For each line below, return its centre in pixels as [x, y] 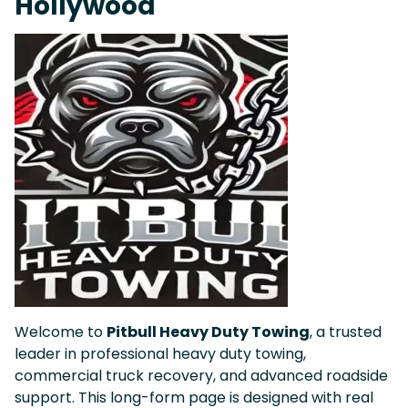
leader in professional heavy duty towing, [160, 353]
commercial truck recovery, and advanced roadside [201, 375]
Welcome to [61, 331]
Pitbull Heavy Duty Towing [208, 331]
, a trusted [346, 331]
